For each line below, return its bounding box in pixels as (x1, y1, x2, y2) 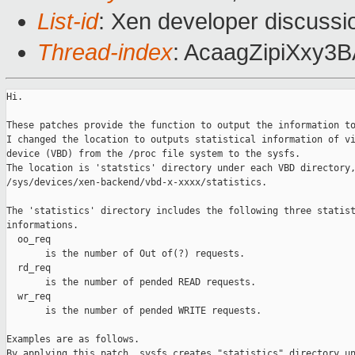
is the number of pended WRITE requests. (6, 305, 261, 317)
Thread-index (37, 40, 173, 66)
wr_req (6, 291, 51, 303)
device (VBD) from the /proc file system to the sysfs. (6, 148, 300, 160)
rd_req (6, 262, 51, 274)
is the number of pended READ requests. (6, 277, 256, 288)
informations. (6, 219, 78, 231)
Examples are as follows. (6, 334, 139, 345)
